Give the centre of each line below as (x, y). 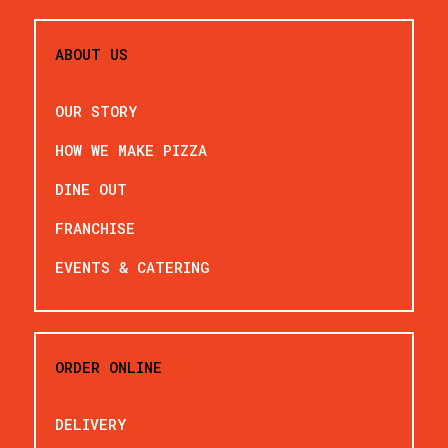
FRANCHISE (95, 227)
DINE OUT (91, 188)
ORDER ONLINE (109, 366)
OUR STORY (96, 110)
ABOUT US (92, 53)
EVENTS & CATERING (133, 266)
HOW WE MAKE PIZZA (131, 149)
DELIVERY (91, 423)
